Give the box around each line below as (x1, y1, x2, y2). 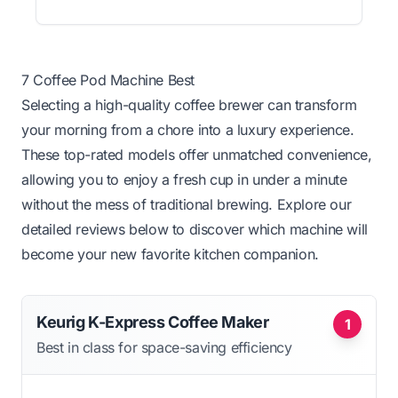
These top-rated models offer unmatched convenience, (21, 145, 372, 163)
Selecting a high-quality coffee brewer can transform (21, 95, 357, 114)
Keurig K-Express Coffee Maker (36, 312, 269, 331)
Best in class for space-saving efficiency (36, 338, 292, 356)
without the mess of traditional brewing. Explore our (21, 195, 352, 213)
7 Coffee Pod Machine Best (21, 70, 195, 89)
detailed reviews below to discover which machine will (21, 219, 368, 238)
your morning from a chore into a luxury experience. (21, 120, 354, 139)
